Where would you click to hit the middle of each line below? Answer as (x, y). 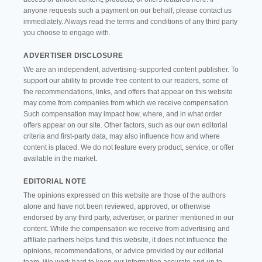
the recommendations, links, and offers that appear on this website (128, 92)
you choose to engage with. (67, 33)
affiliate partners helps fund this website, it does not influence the (125, 240)
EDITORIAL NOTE (55, 181)
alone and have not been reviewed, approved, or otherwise (117, 206)
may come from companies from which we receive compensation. (127, 103)
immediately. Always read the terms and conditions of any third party (130, 22)
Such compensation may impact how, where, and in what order (123, 114)
